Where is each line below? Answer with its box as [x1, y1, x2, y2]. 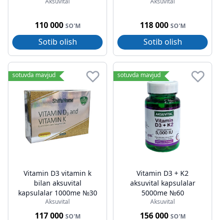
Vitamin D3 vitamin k [24, 168, 91, 178]
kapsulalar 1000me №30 [18, 188, 97, 197]
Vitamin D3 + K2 [137, 168, 189, 178]
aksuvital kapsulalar [130, 178, 195, 188]
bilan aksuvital [33, 178, 82, 188]
